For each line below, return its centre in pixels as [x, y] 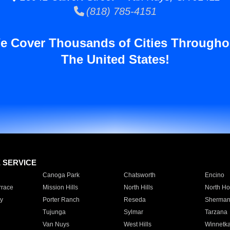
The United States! [115, 59]
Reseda [135, 200]
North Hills [138, 187]
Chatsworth [139, 175]
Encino [214, 175]
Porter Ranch [61, 200]
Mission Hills [60, 187]
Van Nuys [56, 224]
